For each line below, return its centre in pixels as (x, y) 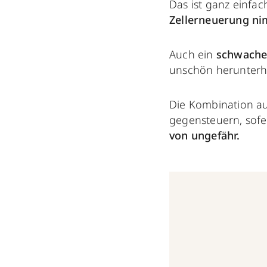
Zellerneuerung (209, 19)
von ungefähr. (205, 135)
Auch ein (193, 54)
